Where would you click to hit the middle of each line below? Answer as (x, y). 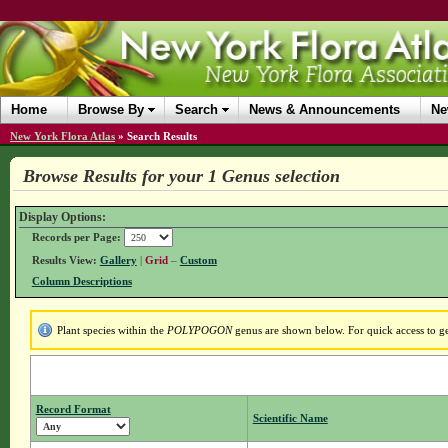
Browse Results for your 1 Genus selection (181, 176)
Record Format (73, 409)
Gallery (118, 260)
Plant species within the (111, 330)
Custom (198, 260)
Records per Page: (76, 237)
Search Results (162, 136)
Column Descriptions (81, 281)
